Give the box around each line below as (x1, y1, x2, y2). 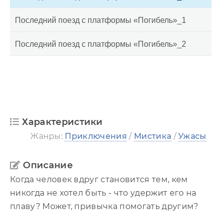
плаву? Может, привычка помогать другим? (10, 201, 199, 211)
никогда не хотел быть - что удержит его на (10, 188, 197, 198)
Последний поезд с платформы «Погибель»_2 (15, 39, 186, 48)
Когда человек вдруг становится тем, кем (10, 174, 188, 184)
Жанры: (30, 131, 65, 141)
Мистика (133, 131, 172, 141)
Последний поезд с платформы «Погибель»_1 (15, 15, 186, 24)
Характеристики (22, 116, 103, 127)
